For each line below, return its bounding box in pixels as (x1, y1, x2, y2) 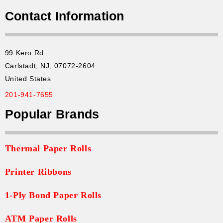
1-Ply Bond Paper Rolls (4, 190, 102, 200)
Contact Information (4, 8, 124, 23)
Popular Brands (4, 107, 100, 121)
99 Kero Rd (4, 48, 44, 57)
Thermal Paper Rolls (4, 143, 92, 153)
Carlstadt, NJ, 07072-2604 (4, 61, 96, 70)
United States (4, 74, 51, 83)
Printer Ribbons (4, 166, 72, 177)
